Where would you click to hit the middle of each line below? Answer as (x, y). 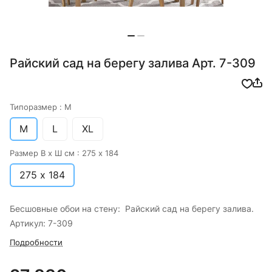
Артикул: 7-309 (41, 223)
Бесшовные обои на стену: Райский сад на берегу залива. (132, 209)
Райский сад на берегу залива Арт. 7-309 (133, 63)
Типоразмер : (37, 107)
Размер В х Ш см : (46, 153)
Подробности (36, 243)
